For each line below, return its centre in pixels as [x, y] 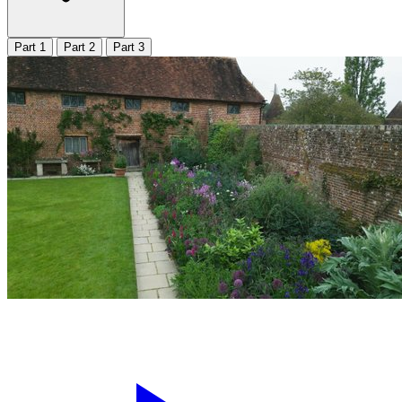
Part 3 [129, 47]
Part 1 [30, 47]
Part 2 [79, 47]
